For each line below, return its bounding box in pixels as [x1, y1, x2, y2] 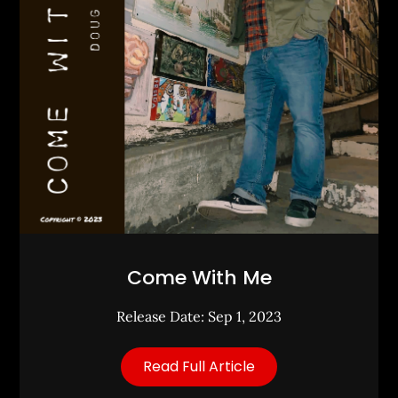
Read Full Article [143, 355, 255, 377]
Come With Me [126, 263, 272, 291]
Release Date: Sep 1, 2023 [116, 306, 282, 325]
